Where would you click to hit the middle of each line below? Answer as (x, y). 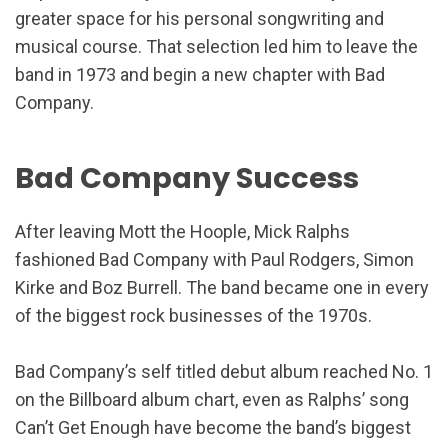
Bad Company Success (187, 177)
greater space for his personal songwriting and (199, 18)
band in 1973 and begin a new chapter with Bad (200, 74)
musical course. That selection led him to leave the (216, 46)
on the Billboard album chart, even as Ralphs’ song (212, 400)
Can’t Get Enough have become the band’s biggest (213, 428)
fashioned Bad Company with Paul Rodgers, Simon (214, 260)
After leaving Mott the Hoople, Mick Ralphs (182, 232)
